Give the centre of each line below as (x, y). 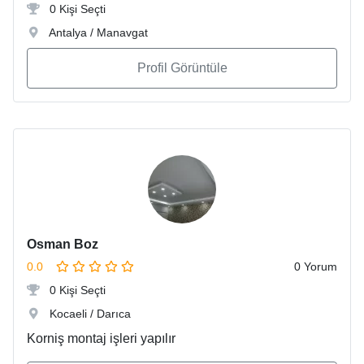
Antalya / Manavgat (97, 33)
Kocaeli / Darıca (89, 314)
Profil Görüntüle (182, 68)
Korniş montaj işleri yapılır (101, 339)
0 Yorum (316, 267)
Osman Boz (63, 245)
